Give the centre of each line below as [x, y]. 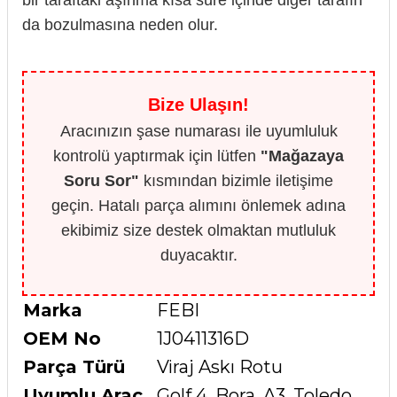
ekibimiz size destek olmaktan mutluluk [198, 230]
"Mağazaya [302, 156]
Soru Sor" [101, 180]
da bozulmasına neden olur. [120, 24]
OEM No [62, 338]
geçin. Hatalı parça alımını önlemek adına [198, 205]
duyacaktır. [198, 255]
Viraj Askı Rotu [220, 366]
